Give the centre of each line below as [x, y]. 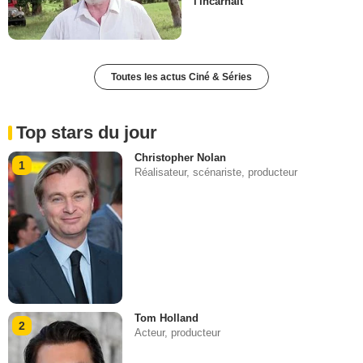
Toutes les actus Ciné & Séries [181, 77]
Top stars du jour [87, 132]
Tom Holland [167, 318]
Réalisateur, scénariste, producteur [216, 172]
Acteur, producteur [178, 333]
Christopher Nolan [181, 157]
